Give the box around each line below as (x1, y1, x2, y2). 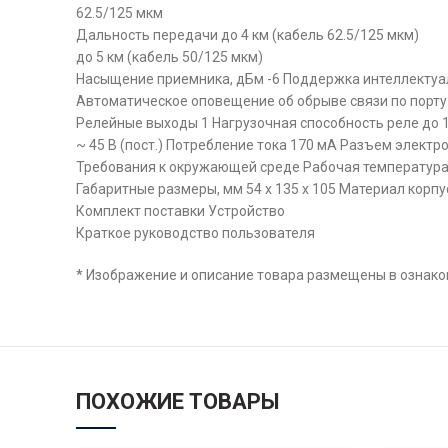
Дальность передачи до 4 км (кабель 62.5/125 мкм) (76, 27, 419, 43)
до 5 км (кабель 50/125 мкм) (76, 49, 263, 65)
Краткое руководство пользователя (76, 225, 315, 241)
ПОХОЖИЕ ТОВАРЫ (76, 389, 280, 414)
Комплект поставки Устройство (76, 203, 285, 219)
